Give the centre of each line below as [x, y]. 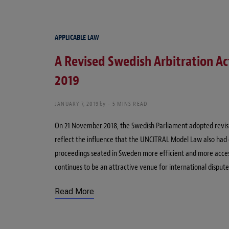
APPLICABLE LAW [77, 38]
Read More [74, 192]
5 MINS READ [130, 104]
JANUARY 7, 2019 [77, 104]
